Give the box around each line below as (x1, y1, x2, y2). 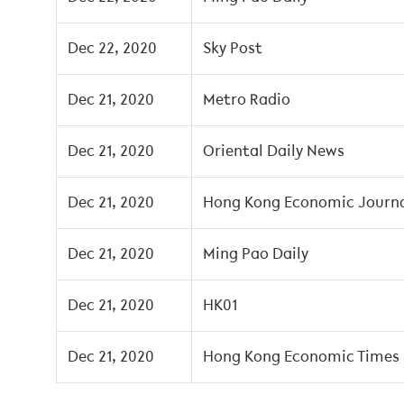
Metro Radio (203, 92, 290, 108)
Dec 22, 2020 (68, 41, 157, 57)
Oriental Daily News (203, 143, 344, 160)
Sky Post (203, 41, 262, 57)
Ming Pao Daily (203, 246, 308, 262)
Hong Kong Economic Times (203, 349, 399, 365)
